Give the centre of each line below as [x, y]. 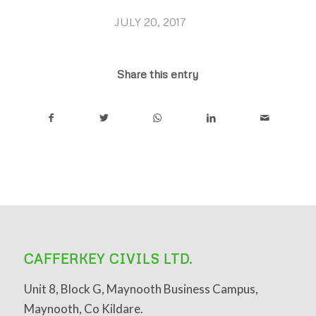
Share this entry [158, 74]
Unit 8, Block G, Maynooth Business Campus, [141, 288]
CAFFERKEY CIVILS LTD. [108, 259]
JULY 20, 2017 [151, 22]
